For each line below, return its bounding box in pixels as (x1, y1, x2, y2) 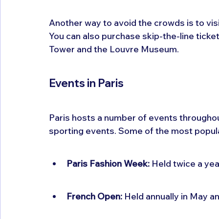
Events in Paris (49, 76, 124, 90)
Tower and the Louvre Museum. (49, 43, 179, 55)
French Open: (66, 190, 122, 202)
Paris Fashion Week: (66, 157, 150, 169)
